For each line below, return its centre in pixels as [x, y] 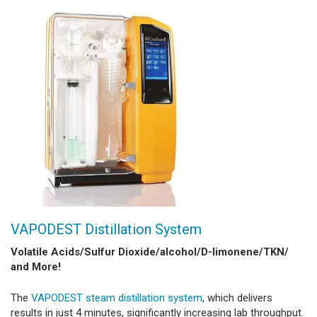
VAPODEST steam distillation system [117, 298]
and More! [36, 267]
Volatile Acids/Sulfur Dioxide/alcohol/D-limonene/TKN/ [150, 252]
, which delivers [237, 298]
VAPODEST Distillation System [106, 230]
